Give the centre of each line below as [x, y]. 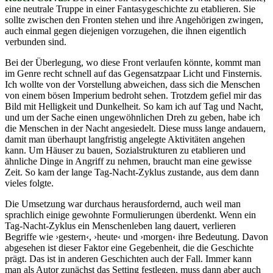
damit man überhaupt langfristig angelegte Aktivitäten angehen [125, 139]
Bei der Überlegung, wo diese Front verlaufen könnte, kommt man [133, 62]
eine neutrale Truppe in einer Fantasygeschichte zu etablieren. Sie [130, 9]
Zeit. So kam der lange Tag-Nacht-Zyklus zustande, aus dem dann [132, 172]
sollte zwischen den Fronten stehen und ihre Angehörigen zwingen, [134, 19]
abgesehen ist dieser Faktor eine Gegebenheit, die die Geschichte [129, 247]
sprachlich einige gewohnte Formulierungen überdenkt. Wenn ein [130, 214]
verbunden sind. [36, 41]
